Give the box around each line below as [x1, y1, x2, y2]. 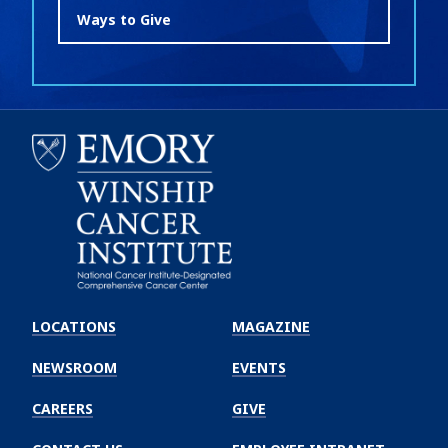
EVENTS [232, 358, 286, 378]
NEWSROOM [32, 358, 117, 378]
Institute [31, 348, 105, 371]
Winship [31, 308, 94, 331]
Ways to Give [77, 9, 171, 29]
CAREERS [32, 399, 93, 419]
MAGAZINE [232, 317, 310, 337]
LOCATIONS [32, 317, 116, 337]
